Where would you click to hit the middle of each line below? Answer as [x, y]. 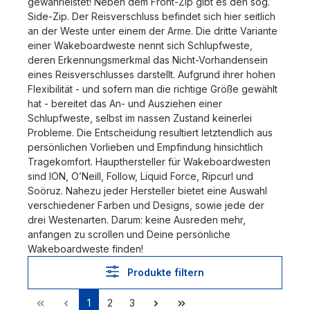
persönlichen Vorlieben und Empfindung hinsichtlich [145, 147]
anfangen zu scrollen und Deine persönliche [129, 234]
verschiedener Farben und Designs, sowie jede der [146, 205]
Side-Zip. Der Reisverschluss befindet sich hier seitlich [152, 16]
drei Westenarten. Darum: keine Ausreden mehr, [137, 219]
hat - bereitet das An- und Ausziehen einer [125, 103]
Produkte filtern [166, 272]
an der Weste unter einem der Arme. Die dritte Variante [153, 30]
